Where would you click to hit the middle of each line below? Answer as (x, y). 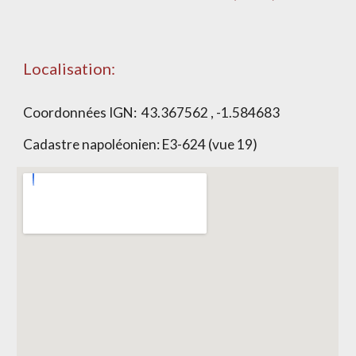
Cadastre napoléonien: (93, 144)
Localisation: (70, 68)
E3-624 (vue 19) (210, 144)
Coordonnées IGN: (83, 112)
